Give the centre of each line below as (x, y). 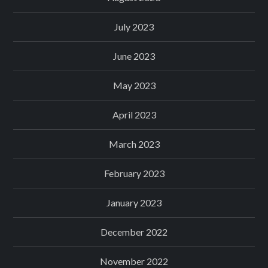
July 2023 (134, 27)
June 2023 (134, 56)
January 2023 (134, 203)
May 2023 (134, 86)
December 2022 (134, 232)
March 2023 (134, 144)
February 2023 (134, 173)
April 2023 (134, 115)
